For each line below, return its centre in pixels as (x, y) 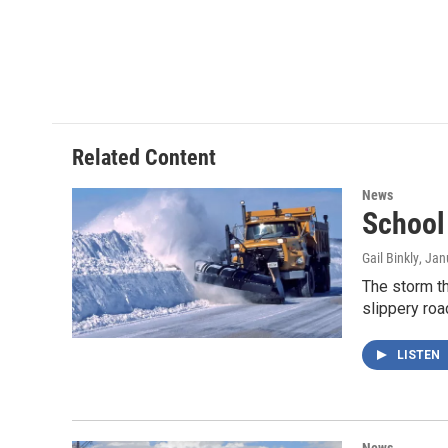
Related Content (144, 157)
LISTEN (420, 354)
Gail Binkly (390, 257)
